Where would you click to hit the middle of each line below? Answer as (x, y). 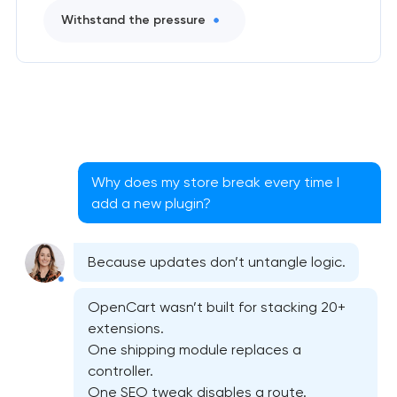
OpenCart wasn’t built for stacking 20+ (216, 307)
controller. (125, 371)
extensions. (125, 329)
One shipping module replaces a (194, 350)
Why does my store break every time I (216, 182)
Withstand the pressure (133, 20)
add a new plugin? (152, 203)
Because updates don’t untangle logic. (216, 262)
